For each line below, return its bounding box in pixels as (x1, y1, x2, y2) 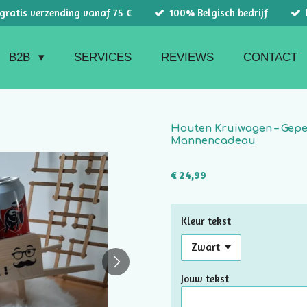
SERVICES (73, 50, 132, 64)
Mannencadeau (171, 135, 256, 147)
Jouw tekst (181, 271, 229, 285)
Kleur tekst (181, 214, 231, 228)
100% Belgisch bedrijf (169, 5, 268, 19)
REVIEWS (160, 50, 214, 64)
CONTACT (243, 50, 297, 64)
